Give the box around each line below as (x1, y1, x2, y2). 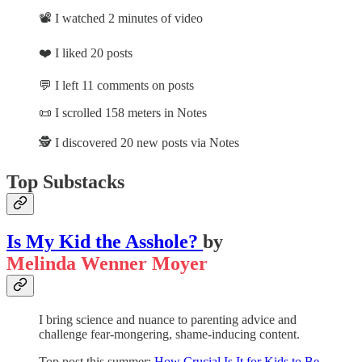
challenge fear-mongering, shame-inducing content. (39, 327, 300, 342)
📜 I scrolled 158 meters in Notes (39, 106, 207, 120)
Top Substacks (6, 171, 124, 193)
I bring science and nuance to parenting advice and (39, 313, 297, 327)
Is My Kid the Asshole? (6, 231, 203, 253)
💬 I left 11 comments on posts (39, 78, 194, 93)
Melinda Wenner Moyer (6, 253, 208, 275)
